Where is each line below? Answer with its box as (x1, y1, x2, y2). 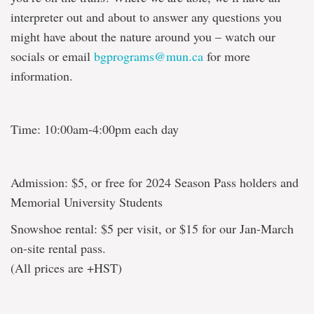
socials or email (11, 48, 94, 64)
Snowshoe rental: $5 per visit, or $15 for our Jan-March (11, 220, 294, 237)
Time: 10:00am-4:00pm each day (11, 121, 179, 137)
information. (11, 67, 73, 84)
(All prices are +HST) (11, 259, 122, 276)
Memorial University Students (11, 193, 163, 210)
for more (203, 48, 250, 64)
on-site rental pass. (11, 240, 106, 257)
